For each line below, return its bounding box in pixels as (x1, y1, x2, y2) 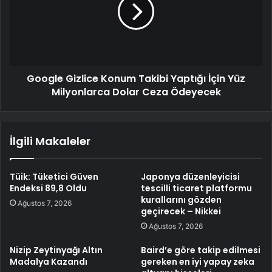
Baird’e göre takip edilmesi (141, 244, 260, 257)
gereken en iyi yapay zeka (141, 256, 254, 268)
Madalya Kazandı (10, 256, 87, 268)
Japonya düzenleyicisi (141, 171, 240, 183)
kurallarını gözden (141, 194, 222, 206)
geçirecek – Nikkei (141, 205, 221, 218)
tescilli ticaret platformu (141, 182, 252, 195)
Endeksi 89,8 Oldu (10, 182, 87, 195)
